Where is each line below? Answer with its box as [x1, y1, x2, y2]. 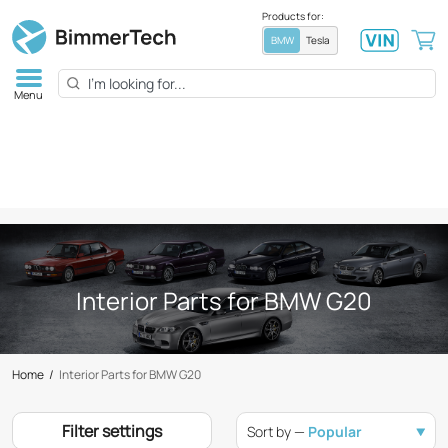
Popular [308, 422, 362, 441]
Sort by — [247, 422, 308, 441]
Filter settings [62, 419, 162, 442]
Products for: [261, 9, 324, 24]
